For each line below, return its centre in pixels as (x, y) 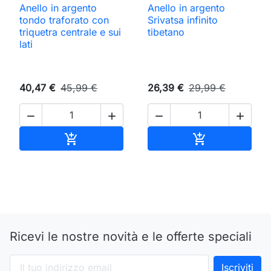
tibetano (166, 32)
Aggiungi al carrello (122, 138)
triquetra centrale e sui (70, 32)
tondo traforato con (64, 20)
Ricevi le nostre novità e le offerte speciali (131, 237)
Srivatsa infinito (183, 20)
